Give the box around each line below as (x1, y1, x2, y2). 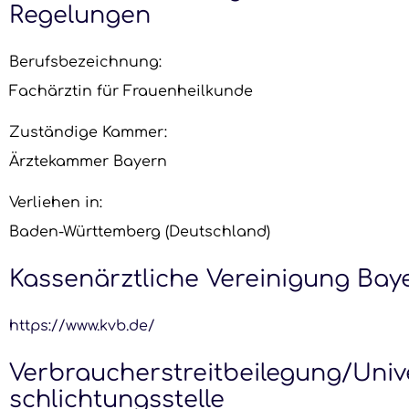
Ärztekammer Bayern (9, 152, 167, 170)
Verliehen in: (9, 194, 102, 211)
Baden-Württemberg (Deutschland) (9, 223, 270, 240)
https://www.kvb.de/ (9, 318, 155, 335)
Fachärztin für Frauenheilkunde (9, 83, 253, 100)
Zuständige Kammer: (9, 123, 167, 141)
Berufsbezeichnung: (9, 54, 162, 71)
